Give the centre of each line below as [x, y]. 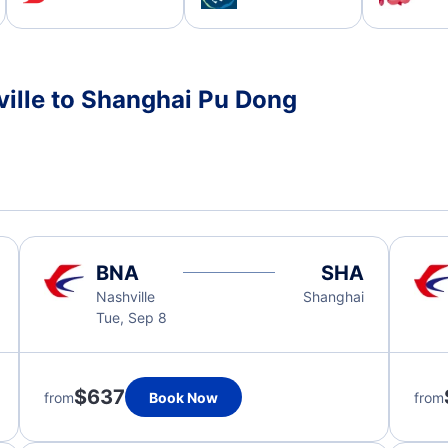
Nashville [125, 296]
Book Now [183, 397]
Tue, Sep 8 [131, 317]
